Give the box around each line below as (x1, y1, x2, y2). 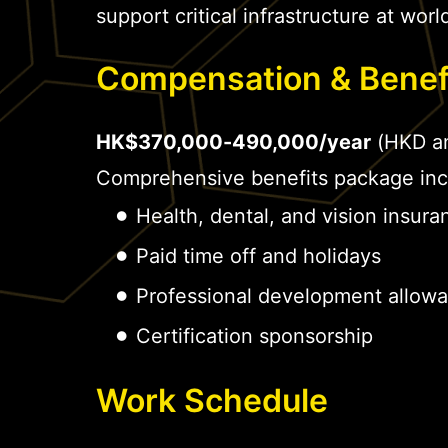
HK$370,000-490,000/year (96, 130, 371, 155)
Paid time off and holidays (136, 244, 381, 269)
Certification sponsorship (136, 324, 373, 349)
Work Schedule (96, 381, 328, 421)
